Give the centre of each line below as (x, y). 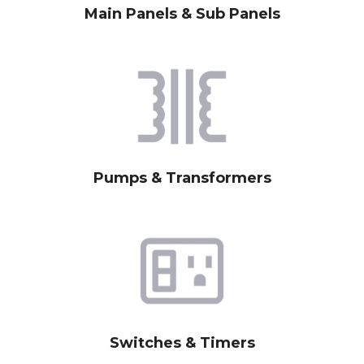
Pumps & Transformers (182, 178)
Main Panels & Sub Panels (182, 13)
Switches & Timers (182, 342)
